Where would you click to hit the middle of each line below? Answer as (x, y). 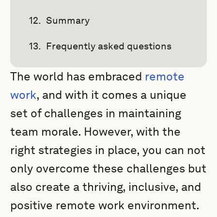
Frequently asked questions (109, 46)
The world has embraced (78, 76)
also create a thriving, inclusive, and (106, 187)
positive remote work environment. (105, 205)
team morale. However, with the (96, 132)
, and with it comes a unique (112, 95)
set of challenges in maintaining (96, 113)
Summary (68, 20)
